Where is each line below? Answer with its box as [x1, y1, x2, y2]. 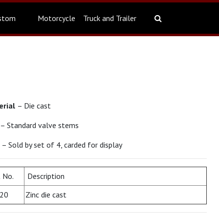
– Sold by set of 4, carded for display [1, 140, 122, 150]
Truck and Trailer [83, 13, 136, 23]
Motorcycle [38, 13, 75, 23]
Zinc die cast [25, 190, 66, 199]
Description [25, 171, 65, 181]
